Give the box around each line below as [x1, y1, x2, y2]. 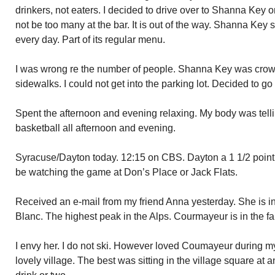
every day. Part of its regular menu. [15, 34, 165, 45]
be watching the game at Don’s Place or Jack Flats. [15, 167, 238, 177]
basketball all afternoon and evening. [15, 123, 176, 133]
